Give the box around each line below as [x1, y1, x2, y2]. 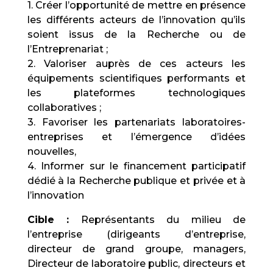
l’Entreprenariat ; [27, 43, 108, 55]
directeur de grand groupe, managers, [27, 243, 246, 255]
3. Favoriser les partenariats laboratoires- [27, 116, 246, 128]
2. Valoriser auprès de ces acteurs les [27, 58, 246, 69]
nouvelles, [27, 146, 76, 157]
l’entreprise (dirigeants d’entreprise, [27, 229, 246, 240]
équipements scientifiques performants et [27, 73, 246, 84]
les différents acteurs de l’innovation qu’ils [27, 14, 246, 26]
